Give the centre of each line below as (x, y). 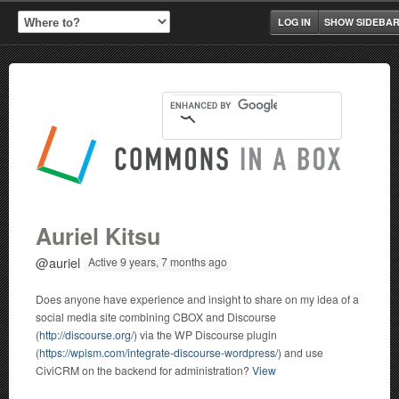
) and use (301, 352)
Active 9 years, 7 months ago (158, 261)
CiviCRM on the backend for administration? (144, 370)
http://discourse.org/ (86, 334)
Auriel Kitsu (98, 236)
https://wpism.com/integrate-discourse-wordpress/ (159, 352)
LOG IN (294, 22)
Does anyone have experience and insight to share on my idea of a (197, 299)
